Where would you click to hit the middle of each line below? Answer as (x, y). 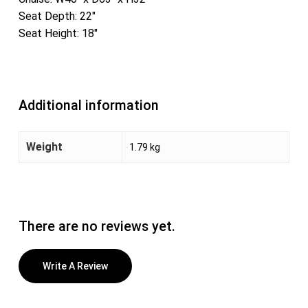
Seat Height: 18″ (58, 33)
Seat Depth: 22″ (57, 16)
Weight (44, 146)
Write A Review (75, 266)
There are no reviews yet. (97, 226)
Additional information (88, 105)
